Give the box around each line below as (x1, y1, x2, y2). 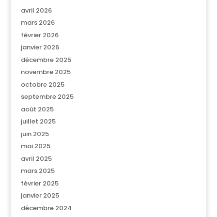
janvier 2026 (20, 43, 59, 52)
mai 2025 (20, 141, 50, 151)
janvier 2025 (20, 191, 59, 200)
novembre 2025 (20, 67, 71, 77)
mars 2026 (20, 18, 55, 27)
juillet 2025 (20, 117, 56, 126)
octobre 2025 (20, 79, 64, 89)
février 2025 (20, 178, 59, 188)
